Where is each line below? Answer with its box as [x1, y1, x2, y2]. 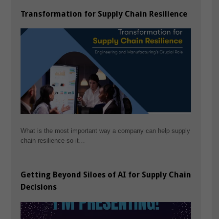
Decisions [20, 182, 57, 192]
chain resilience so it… [20, 136, 85, 144]
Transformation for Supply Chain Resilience [20, 9, 187, 19]
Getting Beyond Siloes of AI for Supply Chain [20, 170, 191, 180]
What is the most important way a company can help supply [20, 127, 190, 134]
